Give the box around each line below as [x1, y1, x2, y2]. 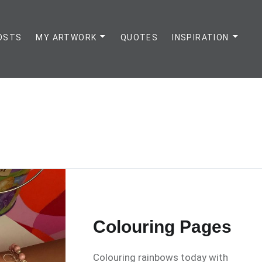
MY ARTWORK [36, 33, 97, 42]
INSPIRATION [172, 33, 229, 42]
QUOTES [120, 33, 158, 42]
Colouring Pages [93, 216, 232, 236]
